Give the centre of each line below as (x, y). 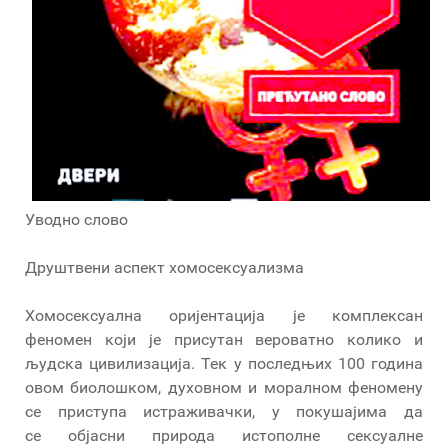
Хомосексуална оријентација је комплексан (224, 315)
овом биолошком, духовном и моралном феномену (224, 387)
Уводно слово (76, 219)
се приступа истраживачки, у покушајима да (224, 411)
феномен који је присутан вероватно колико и (224, 339)
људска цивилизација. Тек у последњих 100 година (224, 363)
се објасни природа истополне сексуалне (224, 435)
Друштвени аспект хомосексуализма (164, 267)
